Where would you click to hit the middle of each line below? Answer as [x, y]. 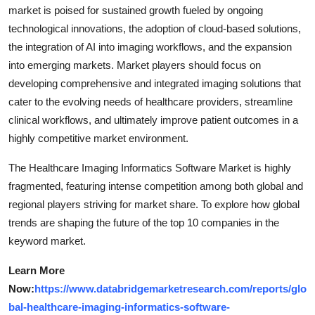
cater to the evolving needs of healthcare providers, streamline [150, 101]
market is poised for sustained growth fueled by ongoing [136, 10]
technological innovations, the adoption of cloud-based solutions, [155, 28]
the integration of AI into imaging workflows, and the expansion [150, 46]
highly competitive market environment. [98, 138]
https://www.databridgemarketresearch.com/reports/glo [171, 288]
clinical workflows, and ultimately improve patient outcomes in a [153, 120]
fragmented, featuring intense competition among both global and [156, 186]
